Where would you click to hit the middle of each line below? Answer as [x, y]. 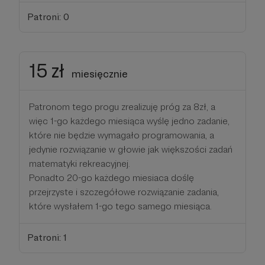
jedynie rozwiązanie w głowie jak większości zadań [131, 149]
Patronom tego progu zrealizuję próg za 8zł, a [122, 106]
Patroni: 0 [48, 17]
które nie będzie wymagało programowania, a [122, 135]
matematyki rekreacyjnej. [80, 163]
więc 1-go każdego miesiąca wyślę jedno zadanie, [129, 121]
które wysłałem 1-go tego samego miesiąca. [120, 206]
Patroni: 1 [47, 238]
